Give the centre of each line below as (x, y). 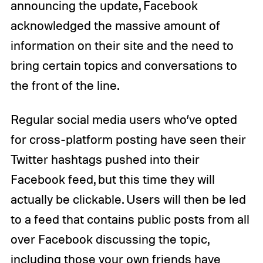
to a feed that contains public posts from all (130, 219)
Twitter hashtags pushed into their (105, 159)
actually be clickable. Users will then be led (128, 199)
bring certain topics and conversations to (124, 65)
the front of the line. (65, 85)
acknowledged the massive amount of (115, 25)
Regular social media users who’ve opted (124, 119)
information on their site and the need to (122, 45)
